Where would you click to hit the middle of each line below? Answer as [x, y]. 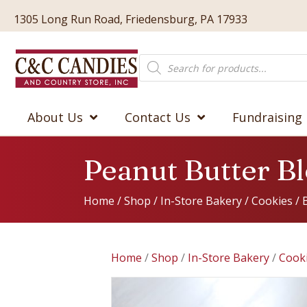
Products [162, 59]
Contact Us [158, 117]
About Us [55, 117]
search [156, 70]
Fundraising [267, 117]
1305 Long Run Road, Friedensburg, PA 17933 [131, 19]
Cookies [272, 201]
